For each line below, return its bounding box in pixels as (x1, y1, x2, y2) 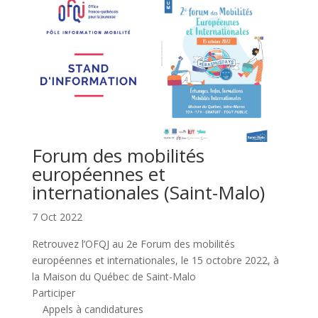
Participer (31, 285, 75, 300)
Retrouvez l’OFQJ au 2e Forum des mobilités (31, 236, 235, 251)
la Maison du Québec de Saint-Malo (31, 269, 196, 283)
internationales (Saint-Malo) (31, 179, 265, 205)
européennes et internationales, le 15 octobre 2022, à (31, 253, 279, 267)
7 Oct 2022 (31, 209, 82, 224)
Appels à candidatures (42, 302, 143, 316)
